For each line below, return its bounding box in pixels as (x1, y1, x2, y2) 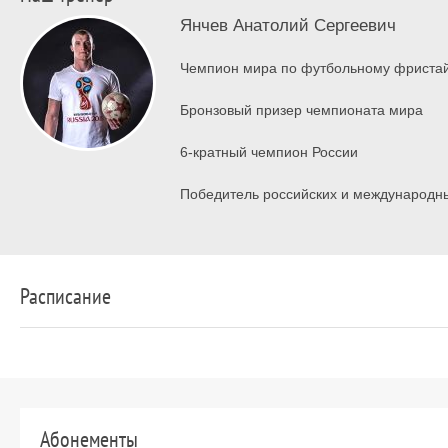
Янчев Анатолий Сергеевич (179, 16, 396, 36)
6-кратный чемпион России (179, 144, 358, 161)
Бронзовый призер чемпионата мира (179, 102, 423, 119)
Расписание (20, 282, 111, 311)
